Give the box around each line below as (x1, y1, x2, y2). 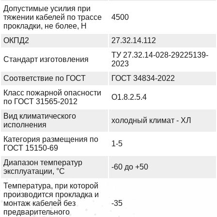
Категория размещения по (3, 135, 98, 144)
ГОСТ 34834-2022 (111, 74, 175, 83)
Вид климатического (3, 112, 76, 121)
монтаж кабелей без (3, 199, 76, 208)
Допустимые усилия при (3, 4, 91, 13)
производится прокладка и (3, 190, 99, 199)
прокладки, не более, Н (3, 22, 87, 31)
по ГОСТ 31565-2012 (3, 97, 77, 106)
